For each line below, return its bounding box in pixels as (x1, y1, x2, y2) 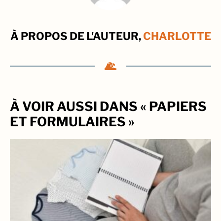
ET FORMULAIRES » (10, 113, 135, 129)
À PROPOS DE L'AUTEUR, (10, 29, 143, 42)
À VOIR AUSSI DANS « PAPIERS (10, 98, 207, 114)
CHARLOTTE (143, 29, 211, 42)
